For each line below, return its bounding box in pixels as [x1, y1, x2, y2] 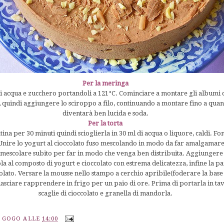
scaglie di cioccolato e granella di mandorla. [38, 189, 172, 197]
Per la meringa [82, 79, 128, 87]
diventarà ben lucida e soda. [62, 109, 148, 117]
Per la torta [88, 119, 123, 127]
